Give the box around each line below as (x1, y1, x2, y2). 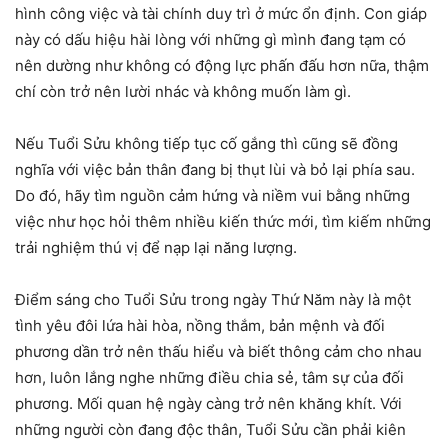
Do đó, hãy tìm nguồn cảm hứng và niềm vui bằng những (15, 185, 410, 205)
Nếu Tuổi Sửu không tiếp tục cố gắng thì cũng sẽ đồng (15, 133, 398, 153)
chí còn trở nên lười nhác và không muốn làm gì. (15, 81, 351, 101)
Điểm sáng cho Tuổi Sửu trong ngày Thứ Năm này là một (15, 289, 411, 309)
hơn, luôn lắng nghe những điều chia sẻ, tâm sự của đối (15, 367, 404, 387)
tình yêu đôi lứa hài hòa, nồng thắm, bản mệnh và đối (15, 315, 385, 335)
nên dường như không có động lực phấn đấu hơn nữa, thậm (15, 55, 429, 75)
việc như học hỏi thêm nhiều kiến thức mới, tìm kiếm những (15, 211, 431, 231)
